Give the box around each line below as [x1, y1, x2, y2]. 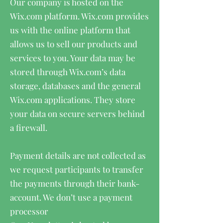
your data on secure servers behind [10, 108, 145, 119]
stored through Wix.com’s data [10, 66, 125, 77]
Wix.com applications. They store [10, 94, 135, 105]
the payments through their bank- [10, 178, 139, 189]
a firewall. [10, 122, 49, 133]
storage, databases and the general [10, 80, 141, 91]
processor [10, 206, 48, 217]
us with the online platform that [10, 24, 130, 35]
